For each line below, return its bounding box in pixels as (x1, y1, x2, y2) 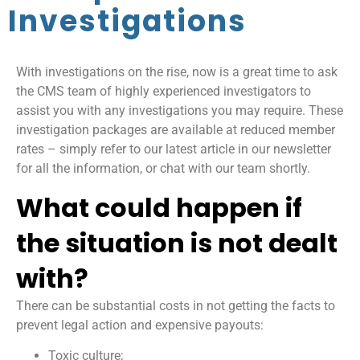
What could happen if (16, 189, 302, 226)
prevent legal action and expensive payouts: (16, 317, 264, 333)
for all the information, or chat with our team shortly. (16, 161, 310, 177)
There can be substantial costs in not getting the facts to (16, 297, 335, 313)
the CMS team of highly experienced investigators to (16, 84, 311, 100)
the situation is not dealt (16, 224, 337, 261)
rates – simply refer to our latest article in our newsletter (16, 141, 331, 157)
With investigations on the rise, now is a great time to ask (16, 64, 337, 80)
